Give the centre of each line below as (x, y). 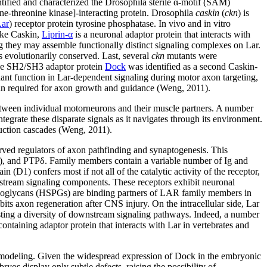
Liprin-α (57, 34)
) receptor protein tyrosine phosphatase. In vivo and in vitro (120, 24)
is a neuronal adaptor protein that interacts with (162, 34)
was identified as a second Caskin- (192, 66)
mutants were (191, 56)
